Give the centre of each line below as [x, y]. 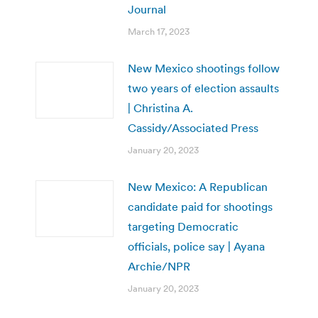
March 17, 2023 [159, 31]
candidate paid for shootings [200, 206]
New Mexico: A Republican [198, 186]
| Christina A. [160, 108]
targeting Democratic [183, 226]
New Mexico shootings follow [204, 68]
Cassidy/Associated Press [193, 127]
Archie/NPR [159, 266]
